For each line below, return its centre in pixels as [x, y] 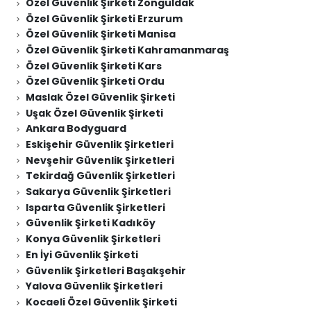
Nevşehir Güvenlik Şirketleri [100, 160]
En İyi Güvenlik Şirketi [82, 254]
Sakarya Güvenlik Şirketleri [98, 192]
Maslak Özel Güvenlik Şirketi [100, 97]
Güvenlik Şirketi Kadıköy [90, 223]
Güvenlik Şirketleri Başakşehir [106, 270]
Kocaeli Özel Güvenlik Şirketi [101, 302]
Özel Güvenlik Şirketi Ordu [95, 82]
